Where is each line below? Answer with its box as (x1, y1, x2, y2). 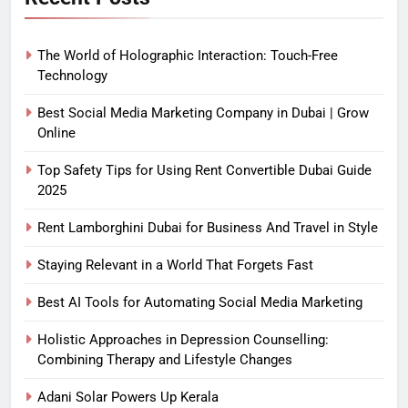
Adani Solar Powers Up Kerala (37, 389, 219, 406)
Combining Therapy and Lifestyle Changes (37, 352, 292, 369)
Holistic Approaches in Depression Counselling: (37, 331, 329, 349)
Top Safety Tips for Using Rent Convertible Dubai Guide (37, 162, 372, 179)
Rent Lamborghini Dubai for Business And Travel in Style (37, 219, 378, 237)
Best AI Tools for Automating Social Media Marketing (37, 294, 362, 311)
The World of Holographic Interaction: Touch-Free (37, 47, 338, 65)
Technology (37, 67, 107, 85)
